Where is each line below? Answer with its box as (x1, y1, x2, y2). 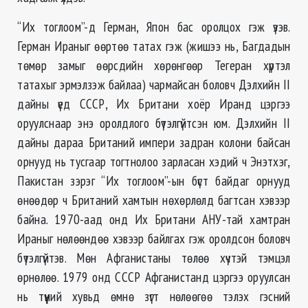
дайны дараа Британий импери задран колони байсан (17, 133, 291, 151)
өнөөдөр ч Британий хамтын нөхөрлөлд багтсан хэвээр (17, 191, 291, 209)
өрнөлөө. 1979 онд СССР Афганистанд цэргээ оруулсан (17, 268, 291, 286)
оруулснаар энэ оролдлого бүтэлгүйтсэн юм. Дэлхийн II (17, 114, 291, 132)
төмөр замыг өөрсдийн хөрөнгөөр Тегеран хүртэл (17, 56, 291, 74)
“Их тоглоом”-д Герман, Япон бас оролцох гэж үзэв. (17, 18, 291, 36)
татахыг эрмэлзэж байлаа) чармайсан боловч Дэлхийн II (17, 76, 291, 93)
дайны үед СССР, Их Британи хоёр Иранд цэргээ (17, 95, 291, 113)
